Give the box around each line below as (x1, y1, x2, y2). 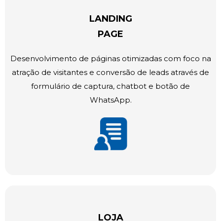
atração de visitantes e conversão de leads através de (12, 68, 209, 77)
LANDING (89, 13, 132, 24)
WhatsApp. (89, 95, 132, 105)
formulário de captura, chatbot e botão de (31, 81, 190, 91)
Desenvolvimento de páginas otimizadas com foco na (10, 54, 211, 64)
